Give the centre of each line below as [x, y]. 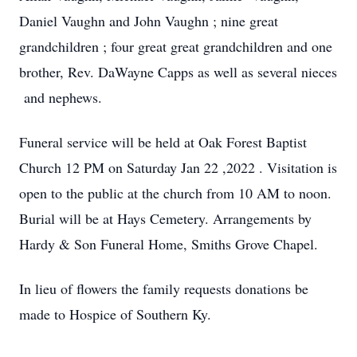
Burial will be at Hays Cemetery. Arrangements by [165, 218]
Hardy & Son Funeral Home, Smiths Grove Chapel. [169, 244]
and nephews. [61, 97]
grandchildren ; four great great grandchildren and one [176, 46]
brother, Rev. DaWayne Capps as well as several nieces [178, 72]
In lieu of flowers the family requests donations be [164, 288]
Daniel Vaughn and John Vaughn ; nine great [149, 21]
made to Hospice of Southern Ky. [115, 314]
